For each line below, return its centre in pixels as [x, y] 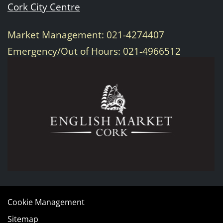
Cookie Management [46, 202]
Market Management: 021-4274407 [86, 35]
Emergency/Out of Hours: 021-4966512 [94, 51]
